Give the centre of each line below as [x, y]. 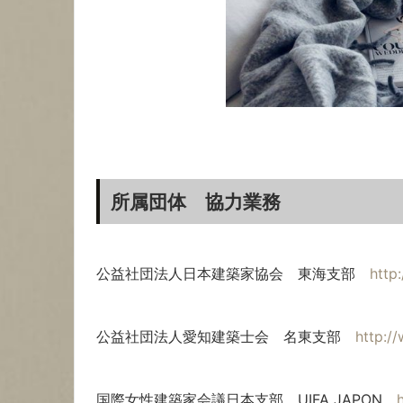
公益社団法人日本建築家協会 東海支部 [233, 273]
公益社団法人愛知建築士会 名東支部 [226, 336]
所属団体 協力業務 [196, 201]
